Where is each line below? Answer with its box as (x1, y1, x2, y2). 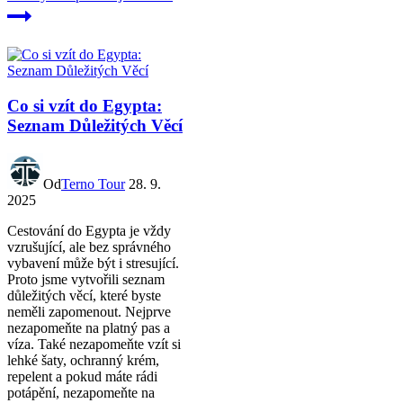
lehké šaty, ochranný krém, (7, 352, 159, 368)
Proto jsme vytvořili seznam (7, 271, 165, 287)
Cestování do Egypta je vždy (7, 222, 171, 238)
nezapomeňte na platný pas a (7, 319, 170, 336)
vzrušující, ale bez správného (7, 238, 171, 255)
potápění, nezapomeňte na (7, 384, 155, 400)
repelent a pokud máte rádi (7, 368, 157, 384)
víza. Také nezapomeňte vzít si (7, 336, 181, 352)
